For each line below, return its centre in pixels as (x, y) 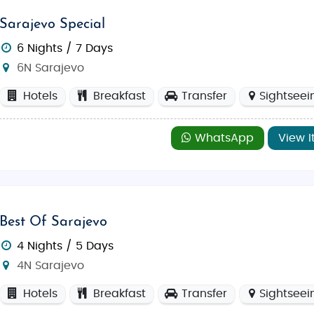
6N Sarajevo (49, 68)
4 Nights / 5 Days (66, 246)
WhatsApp (222, 138)
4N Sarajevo (49, 265)
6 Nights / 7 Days (65, 48)
